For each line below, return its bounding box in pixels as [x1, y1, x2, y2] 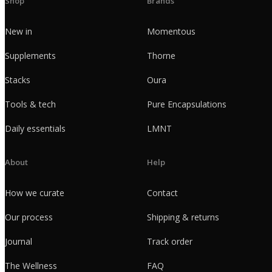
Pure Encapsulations [147, 98, 226, 110]
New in [5, 25, 32, 37]
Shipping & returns [147, 211, 219, 223]
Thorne [147, 49, 175, 61]
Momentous [147, 25, 195, 37]
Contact [147, 186, 178, 199]
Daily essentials [5, 122, 66, 134]
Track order [147, 235, 192, 247]
